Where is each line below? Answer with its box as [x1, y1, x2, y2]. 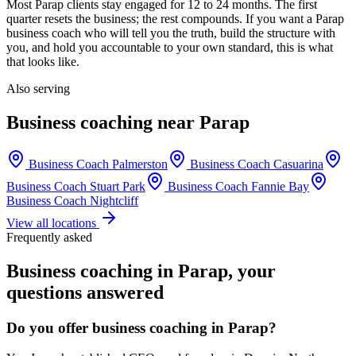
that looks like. [6, 55, 79, 69]
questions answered [6, 281, 164, 303]
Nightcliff [90, 193, 138, 207]
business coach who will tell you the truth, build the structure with [6, 26, 335, 41]
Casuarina [273, 157, 323, 171]
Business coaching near [6, 112, 199, 133]
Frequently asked [6, 230, 92, 244]
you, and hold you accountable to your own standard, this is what [6, 41, 333, 55]
